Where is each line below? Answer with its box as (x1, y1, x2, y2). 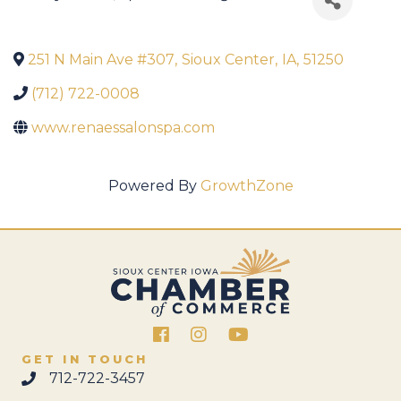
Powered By (107, 177, 200, 195)
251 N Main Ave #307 (28, 51, 175, 69)
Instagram (189, 327, 262, 344)
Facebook (151, 327, 223, 344)
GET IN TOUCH (21, 352, 149, 366)
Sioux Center (182, 51, 275, 69)
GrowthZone (200, 177, 294, 195)
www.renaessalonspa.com (31, 119, 215, 137)
